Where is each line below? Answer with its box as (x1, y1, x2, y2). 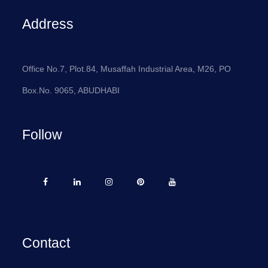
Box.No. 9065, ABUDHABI (22, 85, 120, 95)
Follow (22, 126, 63, 142)
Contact (22, 234, 71, 251)
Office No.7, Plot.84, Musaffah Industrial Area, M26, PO (22, 63, 232, 74)
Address (22, 16, 74, 32)
